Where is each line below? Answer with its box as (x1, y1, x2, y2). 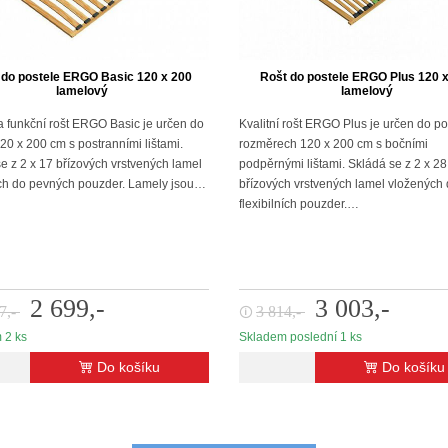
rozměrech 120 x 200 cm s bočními (239, 137, 428, 150)
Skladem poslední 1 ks (239, 330, 362, 344)
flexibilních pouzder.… (239, 197, 359, 210)
